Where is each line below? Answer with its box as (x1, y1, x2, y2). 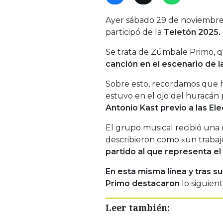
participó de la (106, 27, 164, 37)
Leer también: (106, 201, 170, 214)
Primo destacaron (106, 178, 180, 188)
